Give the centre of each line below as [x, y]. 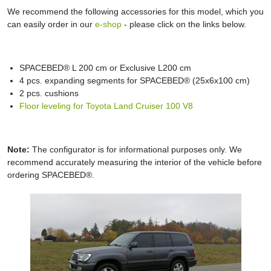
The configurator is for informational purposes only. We [136, 149]
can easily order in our [51, 24]
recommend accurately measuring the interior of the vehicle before [135, 162]
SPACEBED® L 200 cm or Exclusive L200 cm [105, 68]
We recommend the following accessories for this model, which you [135, 11]
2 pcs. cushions [50, 93]
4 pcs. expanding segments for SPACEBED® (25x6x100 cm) [135, 80]
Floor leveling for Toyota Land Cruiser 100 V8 [106, 106]
